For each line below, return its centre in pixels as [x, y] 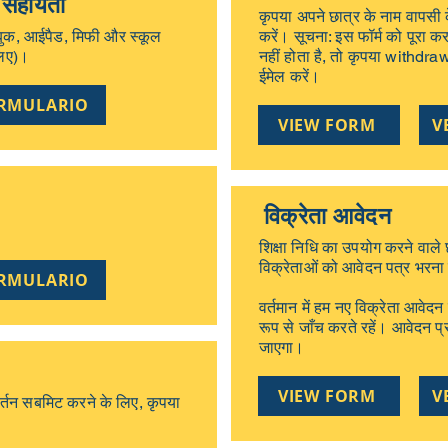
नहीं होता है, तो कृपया [322, 56]
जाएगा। [282, 347]
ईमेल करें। [290, 76]
